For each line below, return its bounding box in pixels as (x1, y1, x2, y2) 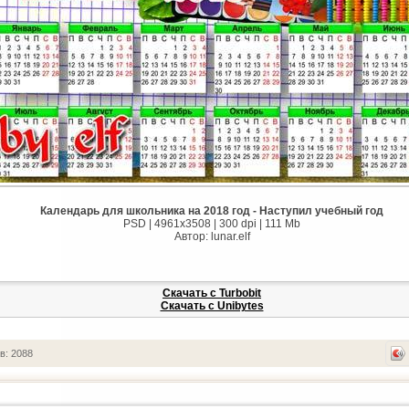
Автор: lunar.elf (173, 230, 250, 243)
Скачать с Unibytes (160, 299, 264, 312)
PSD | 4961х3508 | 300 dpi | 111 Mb (123, 217, 300, 230)
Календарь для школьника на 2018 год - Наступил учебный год (40, 204, 383, 217)
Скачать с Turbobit (163, 287, 261, 299)
